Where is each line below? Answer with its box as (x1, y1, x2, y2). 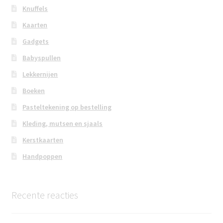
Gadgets (22, 37, 49, 46)
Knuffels (22, 4, 48, 13)
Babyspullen (22, 53, 61, 63)
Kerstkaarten (22, 135, 64, 145)
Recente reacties (11, 189, 78, 202)
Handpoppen (22, 152, 63, 161)
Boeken (22, 86, 45, 96)
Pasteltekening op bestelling (22, 103, 112, 112)
